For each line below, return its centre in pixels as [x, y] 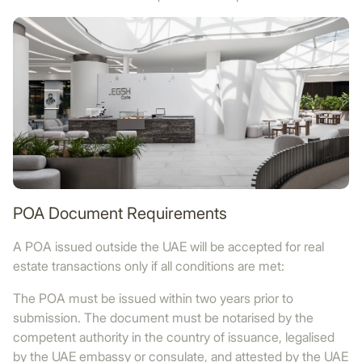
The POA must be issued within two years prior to [153, 298]
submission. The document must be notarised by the [163, 318]
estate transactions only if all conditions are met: [149, 266]
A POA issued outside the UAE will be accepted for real [168, 246]
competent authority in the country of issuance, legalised [174, 337]
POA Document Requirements [120, 213]
